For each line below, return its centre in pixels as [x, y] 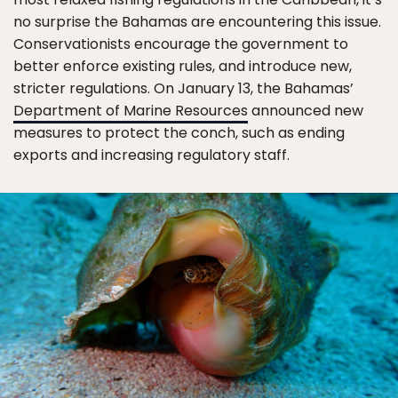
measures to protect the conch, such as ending [179, 133]
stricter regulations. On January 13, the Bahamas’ [183, 88]
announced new [306, 111]
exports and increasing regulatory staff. [151, 155]
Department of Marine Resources [131, 111]
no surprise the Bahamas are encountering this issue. [197, 22]
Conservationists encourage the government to [181, 44]
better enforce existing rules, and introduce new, [183, 66]
